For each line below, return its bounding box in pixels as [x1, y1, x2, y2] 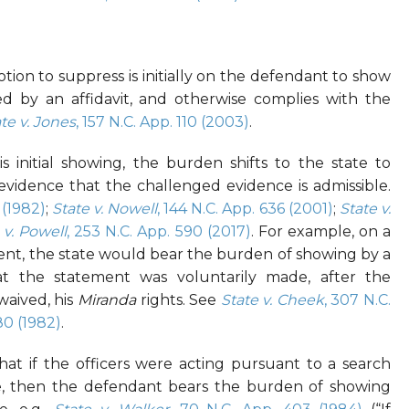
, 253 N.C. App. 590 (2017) [67, 223, 251, 241]
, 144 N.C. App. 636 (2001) [157, 200, 333, 218]
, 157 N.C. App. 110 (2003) [75, 113, 249, 131]
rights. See [136, 291, 221, 309]
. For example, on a [250, 223, 392, 241]
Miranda [78, 291, 137, 309]
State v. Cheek [220, 291, 324, 309]
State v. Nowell [51, 200, 158, 218]
